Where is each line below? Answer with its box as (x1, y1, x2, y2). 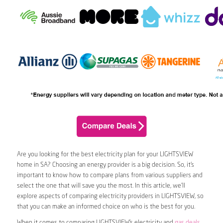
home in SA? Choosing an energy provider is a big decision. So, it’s (16, 162, 194, 169)
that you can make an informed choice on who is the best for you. (16, 204, 195, 211)
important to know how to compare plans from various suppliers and (16, 172, 203, 179)
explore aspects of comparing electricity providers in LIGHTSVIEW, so (16, 193, 204, 200)
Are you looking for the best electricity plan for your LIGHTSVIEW (16, 151, 193, 158)
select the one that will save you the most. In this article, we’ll (16, 183, 185, 190)
